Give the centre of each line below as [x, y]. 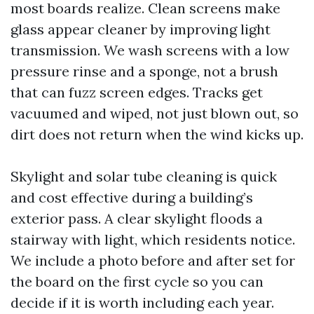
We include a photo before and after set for [153, 260]
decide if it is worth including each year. [142, 302]
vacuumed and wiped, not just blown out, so [155, 113]
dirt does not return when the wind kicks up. [157, 134]
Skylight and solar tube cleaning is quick [144, 176]
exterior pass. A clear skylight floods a [137, 218]
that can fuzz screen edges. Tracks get [137, 92]
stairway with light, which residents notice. [153, 239]
